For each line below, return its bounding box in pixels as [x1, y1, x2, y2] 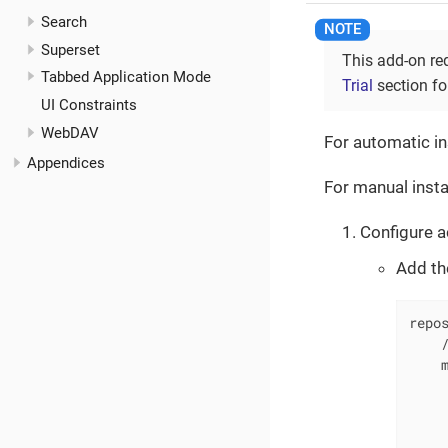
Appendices [27, 153, 105, 172]
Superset [40, 40, 100, 59]
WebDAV [40, 123, 99, 142]
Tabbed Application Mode [40, 68, 211, 87]
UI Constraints [40, 96, 137, 115]
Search [40, 12, 87, 31]
